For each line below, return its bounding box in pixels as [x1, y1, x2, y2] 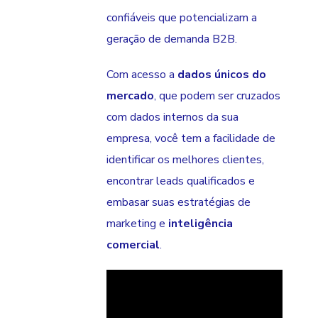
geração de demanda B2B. [106, 31, 237, 48]
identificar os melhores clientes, [106, 152, 264, 168]
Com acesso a [106, 67, 177, 83]
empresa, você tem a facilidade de [106, 131, 275, 147]
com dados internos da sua [106, 109, 238, 126]
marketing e [106, 216, 168, 232]
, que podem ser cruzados [154, 88, 280, 104]
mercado [106, 88, 154, 104]
